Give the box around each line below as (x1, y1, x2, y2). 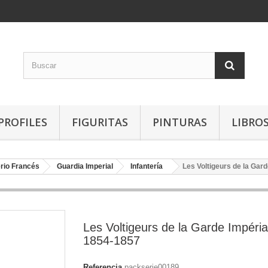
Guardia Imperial (57, 162, 113, 170)
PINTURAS (153, 115, 207, 129)
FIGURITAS (72, 115, 128, 129)
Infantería (130, 162, 163, 170)
